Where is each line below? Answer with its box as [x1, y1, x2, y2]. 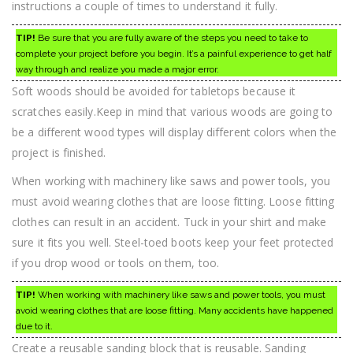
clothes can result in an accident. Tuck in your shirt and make [12, 214, 327, 230]
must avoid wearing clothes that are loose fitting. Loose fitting [12, 194, 335, 210]
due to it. [16, 321, 53, 333]
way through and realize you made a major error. [16, 64, 219, 76]
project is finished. [12, 145, 106, 161]
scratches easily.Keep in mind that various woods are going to [12, 104, 333, 120]
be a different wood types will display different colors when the [12, 124, 337, 140]
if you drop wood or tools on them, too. [12, 255, 219, 271]
